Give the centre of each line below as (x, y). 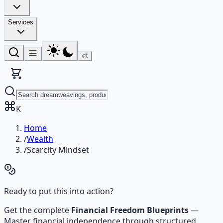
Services (21, 22)
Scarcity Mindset (58, 150)
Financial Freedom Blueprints (130, 210)
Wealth (40, 139)
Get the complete (38, 210)
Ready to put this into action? (59, 191)
